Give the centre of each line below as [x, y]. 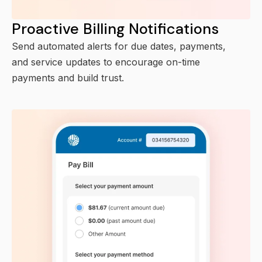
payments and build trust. [68, 77]
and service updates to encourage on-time [106, 62]
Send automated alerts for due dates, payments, [119, 46]
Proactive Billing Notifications [115, 29]
